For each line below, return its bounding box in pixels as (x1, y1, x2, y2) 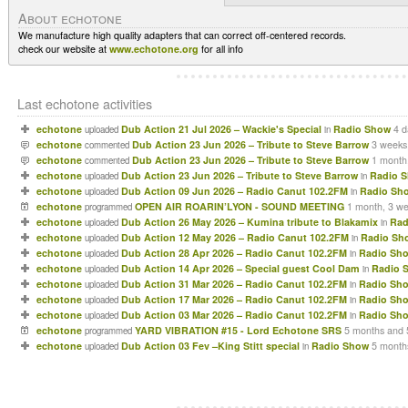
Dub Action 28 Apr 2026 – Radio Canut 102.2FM (121, 246, 347, 260)
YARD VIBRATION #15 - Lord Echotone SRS (135, 323, 342, 337)
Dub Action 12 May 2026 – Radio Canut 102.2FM (121, 230, 349, 244)
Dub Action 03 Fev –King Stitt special (121, 339, 300, 352)
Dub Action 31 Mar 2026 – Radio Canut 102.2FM (121, 277, 347, 291)
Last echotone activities (17, 94, 152, 113)
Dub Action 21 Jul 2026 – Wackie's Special (121, 122, 321, 136)
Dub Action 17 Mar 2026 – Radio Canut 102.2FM (121, 292, 347, 306)
